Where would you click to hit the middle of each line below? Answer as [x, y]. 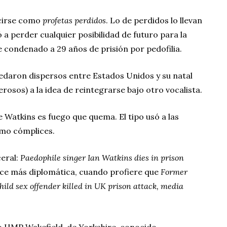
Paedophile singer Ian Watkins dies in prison [102, 157]
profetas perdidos [74, 20]
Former [174, 172]
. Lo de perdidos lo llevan [154, 20]
